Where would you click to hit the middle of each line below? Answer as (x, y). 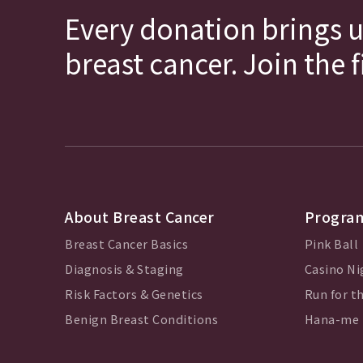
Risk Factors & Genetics (134, 293)
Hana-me (331, 318)
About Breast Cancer (140, 216)
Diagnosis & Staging (124, 268)
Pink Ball (331, 243)
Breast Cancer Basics (126, 243)
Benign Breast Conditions (141, 318)
